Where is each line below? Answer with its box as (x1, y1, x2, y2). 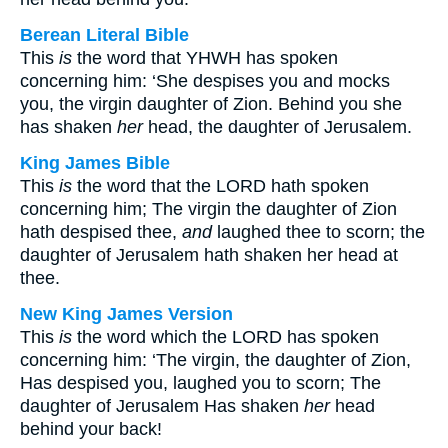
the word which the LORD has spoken (72, 327, 379, 347)
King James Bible (20, 153, 170, 173)
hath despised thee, (20, 222, 182, 242)
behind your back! (20, 419, 162, 439)
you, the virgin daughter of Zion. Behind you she (20, 94, 402, 114)
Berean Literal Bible (20, 25, 189, 45)
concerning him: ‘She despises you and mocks (20, 71, 390, 91)
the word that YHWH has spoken (72, 48, 338, 68)
